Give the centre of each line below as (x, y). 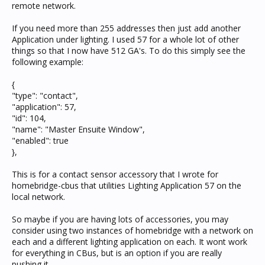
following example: (48, 62)
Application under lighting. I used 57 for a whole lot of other (125, 39)
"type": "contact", (45, 96)
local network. (38, 197)
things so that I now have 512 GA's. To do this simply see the (129, 51)
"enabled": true (40, 140)
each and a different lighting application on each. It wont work (130, 242)
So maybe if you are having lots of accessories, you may (120, 219)
